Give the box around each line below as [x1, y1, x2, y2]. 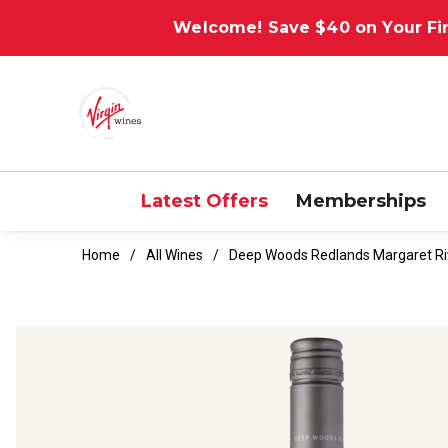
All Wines [146, 246, 203, 263]
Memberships [295, 189, 426, 212]
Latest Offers [140, 189, 268, 212]
